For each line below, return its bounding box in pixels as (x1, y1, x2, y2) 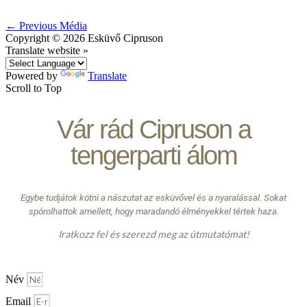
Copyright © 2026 (5, 32, 88, 44)
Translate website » (5, 44, 88, 56)
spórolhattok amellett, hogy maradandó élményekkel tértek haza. (28, 205, 279, 217)
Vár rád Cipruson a (56, 114, 251, 144)
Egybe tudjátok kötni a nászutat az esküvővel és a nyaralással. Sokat (21, 191, 286, 203)
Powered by (5, 69, 60, 82)
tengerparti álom (70, 140, 237, 170)
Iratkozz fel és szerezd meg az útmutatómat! (58, 228, 249, 240)
